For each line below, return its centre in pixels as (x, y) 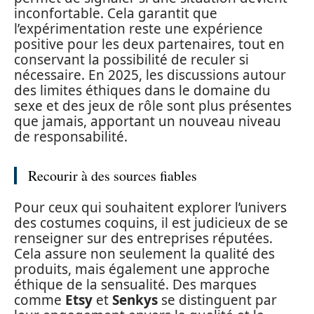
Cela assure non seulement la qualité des (144, 254)
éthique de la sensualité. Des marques (135, 285)
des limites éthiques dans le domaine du (142, 90)
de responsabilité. (71, 136)
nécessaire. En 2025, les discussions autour (150, 75)
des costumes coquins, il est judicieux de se (151, 223)
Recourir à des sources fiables (112, 175)
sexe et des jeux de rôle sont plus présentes (153, 105)
